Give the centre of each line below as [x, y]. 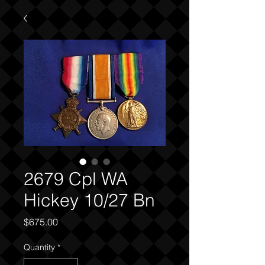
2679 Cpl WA [76, 179]
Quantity [39, 247]
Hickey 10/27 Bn [89, 200]
